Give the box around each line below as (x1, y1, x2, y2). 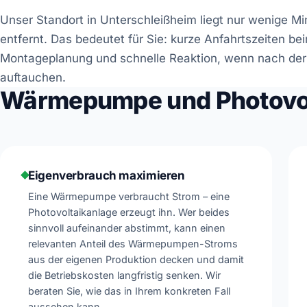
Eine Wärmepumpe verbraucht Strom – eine (28, 190, 230, 202)
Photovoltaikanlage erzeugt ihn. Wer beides (28, 206, 230, 218)
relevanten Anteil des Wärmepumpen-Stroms (28, 237, 238, 249)
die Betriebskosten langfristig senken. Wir (28, 269, 221, 281)
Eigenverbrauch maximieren (28, 168, 185, 182)
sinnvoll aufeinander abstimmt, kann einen (28, 221, 225, 234)
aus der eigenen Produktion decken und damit (28, 253, 244, 265)
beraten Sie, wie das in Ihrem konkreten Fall (28, 284, 230, 297)
